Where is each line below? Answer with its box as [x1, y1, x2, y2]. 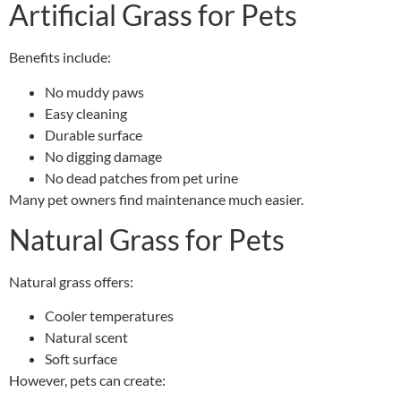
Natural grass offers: [9, 272, 133, 290]
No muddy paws [45, 82, 144, 100]
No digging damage [45, 147, 162, 165]
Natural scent [45, 328, 128, 346]
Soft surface [45, 350, 117, 368]
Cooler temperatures [45, 307, 174, 325]
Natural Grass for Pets [9, 221, 285, 257]
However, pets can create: [9, 371, 166, 389]
